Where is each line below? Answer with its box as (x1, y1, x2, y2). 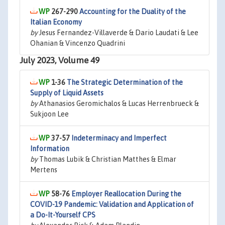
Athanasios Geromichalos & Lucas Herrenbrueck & (38, 99, 199, 107)
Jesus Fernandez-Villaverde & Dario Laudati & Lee (38, 29, 198, 37)
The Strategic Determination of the (67, 78, 183, 86)
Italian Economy (30, 18, 82, 26)
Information (30, 145, 69, 153)
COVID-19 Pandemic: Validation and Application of (30, 200, 194, 208)
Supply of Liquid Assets (30, 89, 103, 97)
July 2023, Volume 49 (20, 55, 99, 65)
